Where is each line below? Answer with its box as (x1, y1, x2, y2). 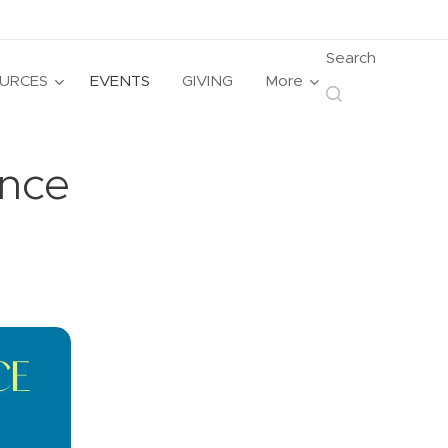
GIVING (182, 71, 233, 90)
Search (326, 47, 376, 67)
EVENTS (90, 71, 150, 90)
